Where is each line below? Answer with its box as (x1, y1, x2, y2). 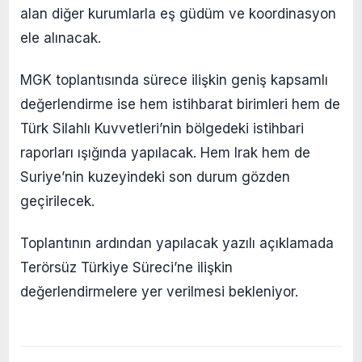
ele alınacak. (20, 30, 101, 47)
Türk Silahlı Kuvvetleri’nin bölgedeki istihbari (20, 120, 304, 137)
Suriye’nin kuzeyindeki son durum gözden (20, 169, 290, 186)
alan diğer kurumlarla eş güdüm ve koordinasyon (20, 6, 336, 23)
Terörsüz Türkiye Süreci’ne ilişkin (20, 259, 233, 276)
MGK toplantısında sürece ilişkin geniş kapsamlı (20, 72, 328, 89)
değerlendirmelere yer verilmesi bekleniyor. (20, 284, 298, 301)
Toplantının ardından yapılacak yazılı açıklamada (20, 235, 334, 252)
